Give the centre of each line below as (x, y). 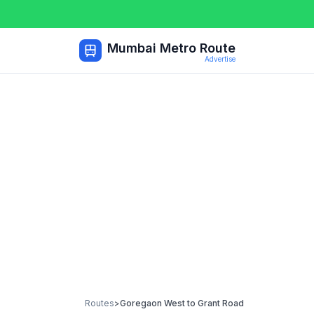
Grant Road (221, 303)
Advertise (220, 59)
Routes (100, 303)
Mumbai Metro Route (171, 48)
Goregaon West (152, 303)
